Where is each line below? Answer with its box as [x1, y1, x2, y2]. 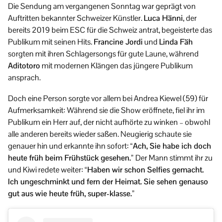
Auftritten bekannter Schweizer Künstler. [8, 12, 144, 23]
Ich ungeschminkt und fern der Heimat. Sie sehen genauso [8, 176, 208, 187]
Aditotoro [8, 60, 40, 71]
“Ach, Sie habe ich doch [130, 140, 211, 151]
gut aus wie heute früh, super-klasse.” [8, 188, 134, 199]
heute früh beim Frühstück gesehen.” [8, 152, 135, 163]
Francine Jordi [94, 36, 143, 47]
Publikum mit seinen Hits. [8, 36, 94, 47]
